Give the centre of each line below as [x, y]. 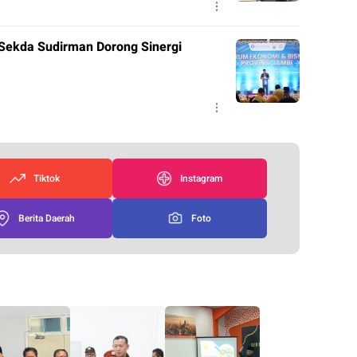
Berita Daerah [46, 218]
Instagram [202, 178]
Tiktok [46, 178]
